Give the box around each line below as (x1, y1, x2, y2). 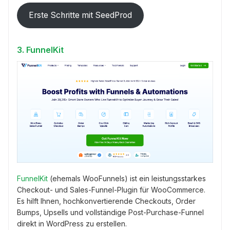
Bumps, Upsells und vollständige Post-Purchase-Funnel (17, 208, 204, 217)
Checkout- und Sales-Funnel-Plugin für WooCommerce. (17, 185, 205, 195)
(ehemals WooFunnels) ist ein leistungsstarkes (48, 174, 206, 183)
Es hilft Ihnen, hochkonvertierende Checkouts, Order (17, 197, 196, 206)
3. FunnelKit (17, 44, 64, 55)
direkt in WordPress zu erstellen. (17, 219, 127, 228)
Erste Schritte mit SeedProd (28, 10, 132, 21)
